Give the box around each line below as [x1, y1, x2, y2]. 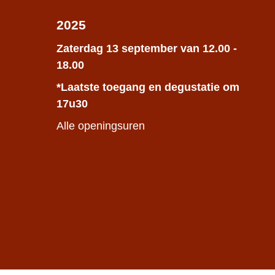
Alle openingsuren [56, 119, 145, 132]
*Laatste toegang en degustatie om [56, 80, 239, 93]
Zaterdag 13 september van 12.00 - [56, 42, 237, 55]
